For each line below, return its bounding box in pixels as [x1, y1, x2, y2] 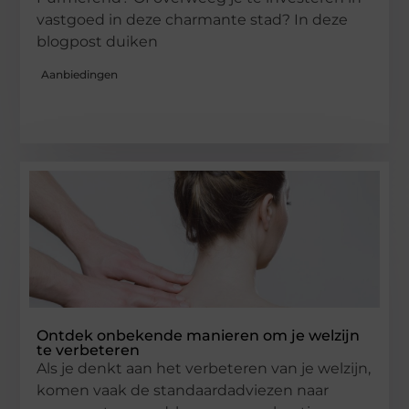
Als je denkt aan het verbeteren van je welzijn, [37, 359, 372, 377]
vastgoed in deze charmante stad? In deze [37, 11, 349, 29]
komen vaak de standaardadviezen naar [37, 381, 330, 399]
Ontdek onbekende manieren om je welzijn [37, 326, 361, 344]
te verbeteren [37, 341, 141, 359]
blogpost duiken [37, 33, 159, 51]
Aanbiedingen [41, 67, 119, 81]
